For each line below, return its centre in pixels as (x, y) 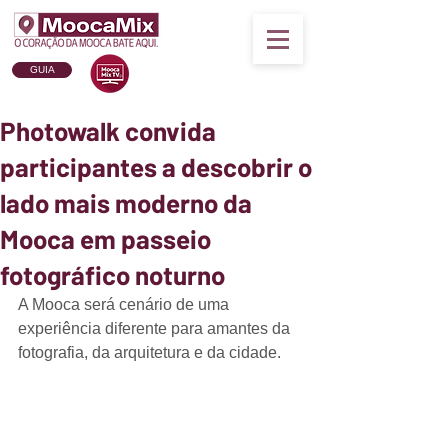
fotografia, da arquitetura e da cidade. (149, 352)
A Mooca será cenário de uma (125, 304)
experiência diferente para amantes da (156, 328)
